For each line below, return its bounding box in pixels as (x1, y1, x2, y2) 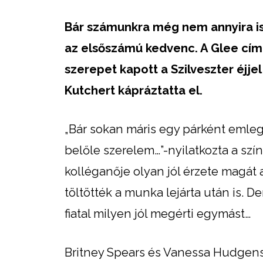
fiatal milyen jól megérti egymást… (65, 206, 251, 221)
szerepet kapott (65, 62, 158, 76)
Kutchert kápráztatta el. (65, 83, 203, 97)
